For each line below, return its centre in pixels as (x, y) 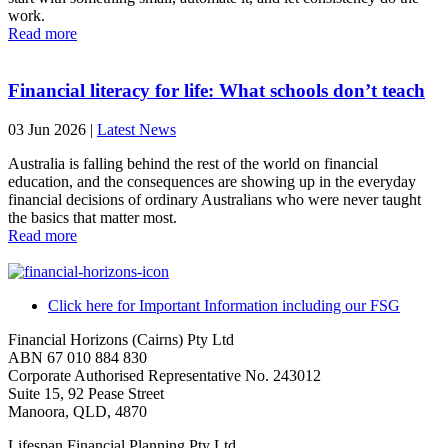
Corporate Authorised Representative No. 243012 (164, 375)
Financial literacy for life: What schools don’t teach (216, 90)
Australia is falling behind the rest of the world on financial (193, 163)
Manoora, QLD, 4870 (77, 411)
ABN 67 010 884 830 (77, 357)
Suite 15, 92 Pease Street (86, 393)
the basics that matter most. (92, 217)
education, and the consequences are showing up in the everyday (212, 181)
